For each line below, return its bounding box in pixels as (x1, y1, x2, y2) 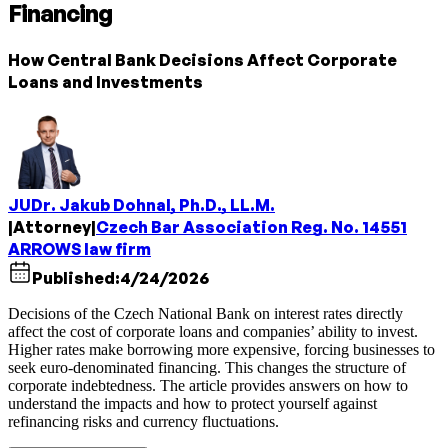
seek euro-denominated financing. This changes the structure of (8, 359, 406, 376)
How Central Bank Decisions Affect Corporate (8, 50, 397, 70)
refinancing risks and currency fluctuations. (8, 413, 279, 430)
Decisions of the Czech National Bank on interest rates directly (8, 305, 403, 322)
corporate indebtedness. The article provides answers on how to (8, 377, 408, 394)
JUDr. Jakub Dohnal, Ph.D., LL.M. (8, 195, 275, 215)
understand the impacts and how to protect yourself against (8, 395, 377, 412)
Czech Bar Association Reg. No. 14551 (96, 217, 407, 237)
